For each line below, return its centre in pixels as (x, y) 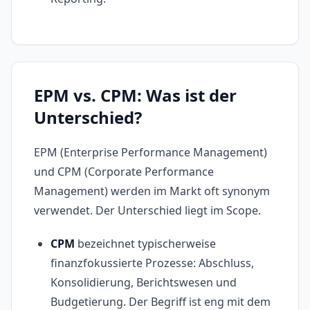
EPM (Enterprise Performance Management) (151, 153)
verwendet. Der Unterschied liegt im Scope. (147, 211)
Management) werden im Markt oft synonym (152, 191)
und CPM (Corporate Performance (124, 172)
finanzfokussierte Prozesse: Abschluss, (152, 263)
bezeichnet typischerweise (145, 244)
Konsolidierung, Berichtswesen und (144, 283)
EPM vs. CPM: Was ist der (135, 95)
